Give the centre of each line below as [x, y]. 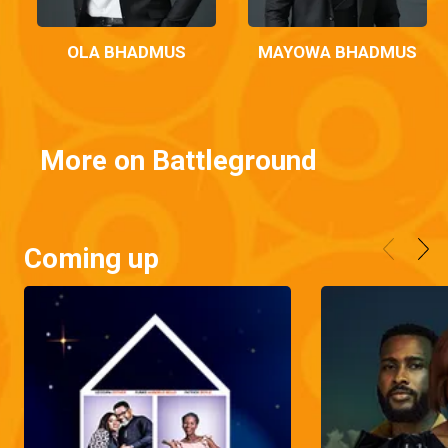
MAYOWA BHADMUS [337, 51]
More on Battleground [178, 160]
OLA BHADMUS [126, 51]
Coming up [91, 258]
